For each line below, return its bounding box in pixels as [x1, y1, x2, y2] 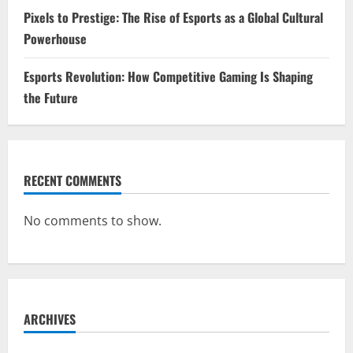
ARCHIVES [24, 310, 76, 329]
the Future [24, 88, 78, 107]
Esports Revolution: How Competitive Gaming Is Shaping [24, 67, 313, 86]
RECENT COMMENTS [24, 171, 121, 190]
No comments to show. [24, 212, 162, 229]
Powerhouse [24, 29, 87, 48]
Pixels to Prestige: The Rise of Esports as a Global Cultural [24, 8, 323, 27]
